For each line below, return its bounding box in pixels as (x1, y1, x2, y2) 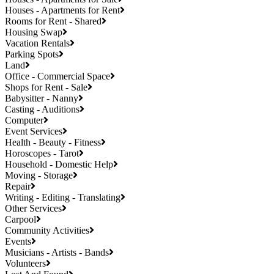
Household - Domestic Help (5, 159, 113, 170)
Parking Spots (5, 49, 59, 60)
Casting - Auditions (5, 104, 80, 115)
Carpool (5, 214, 36, 225)
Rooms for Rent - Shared (5, 16, 102, 27)
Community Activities (5, 225, 89, 236)
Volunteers (5, 258, 46, 269)
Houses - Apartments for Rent (5, 5, 120, 16)
